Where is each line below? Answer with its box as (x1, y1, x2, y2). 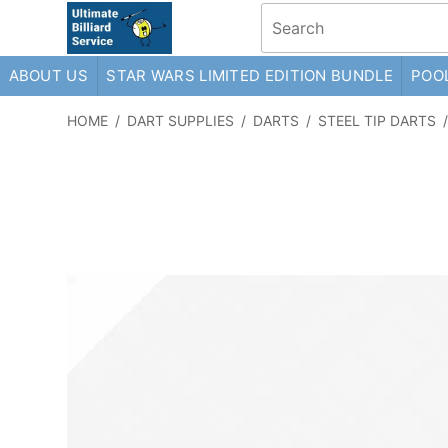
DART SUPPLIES (127, 112, 235, 129)
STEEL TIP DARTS (318, 112, 437, 129)
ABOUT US (8, 66, 88, 85)
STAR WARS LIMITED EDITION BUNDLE (106, 66, 393, 85)
